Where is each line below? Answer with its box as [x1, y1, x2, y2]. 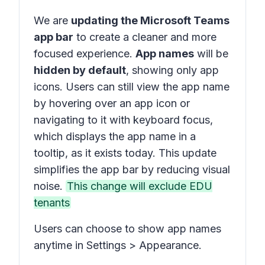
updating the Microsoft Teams [71, 14, 230, 27]
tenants [34, 196, 70, 209]
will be [194, 47, 228, 60]
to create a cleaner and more [73, 31, 216, 43]
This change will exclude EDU [67, 180, 212, 192]
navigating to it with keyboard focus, [34, 114, 213, 126]
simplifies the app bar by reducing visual [34, 163, 230, 176]
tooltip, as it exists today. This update [34, 147, 216, 159]
